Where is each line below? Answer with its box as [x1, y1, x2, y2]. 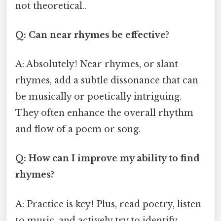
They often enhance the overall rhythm [15, 108, 193, 119]
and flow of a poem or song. [15, 124, 141, 135]
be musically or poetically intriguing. [15, 91, 182, 103]
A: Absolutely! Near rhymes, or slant [15, 59, 178, 70]
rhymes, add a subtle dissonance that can [15, 75, 198, 86]
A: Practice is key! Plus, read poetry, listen [15, 198, 201, 210]
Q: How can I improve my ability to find [15, 153, 200, 164]
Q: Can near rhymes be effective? [15, 29, 169, 40]
